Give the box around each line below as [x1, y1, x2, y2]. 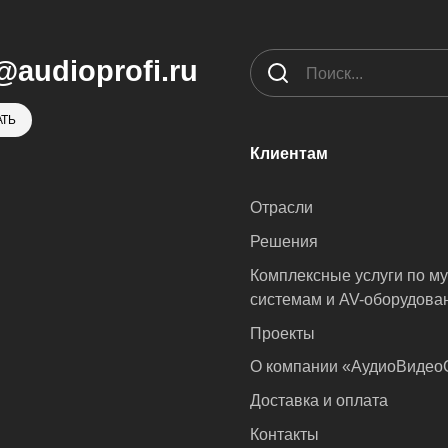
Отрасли [250, 198, 314, 216]
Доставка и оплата [250, 392, 389, 410]
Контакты [250, 426, 320, 444]
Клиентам [250, 144, 329, 162]
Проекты [250, 324, 316, 342]
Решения [250, 232, 319, 250]
